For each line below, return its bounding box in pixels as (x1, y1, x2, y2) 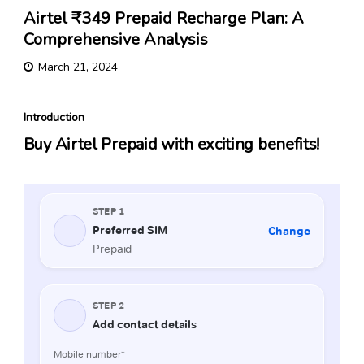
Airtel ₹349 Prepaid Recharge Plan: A (23, 7, 304, 30)
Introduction (23, 110, 84, 126)
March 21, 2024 (37, 59, 118, 76)
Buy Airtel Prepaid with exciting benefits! (23, 133, 320, 156)
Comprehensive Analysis (23, 28, 208, 51)
